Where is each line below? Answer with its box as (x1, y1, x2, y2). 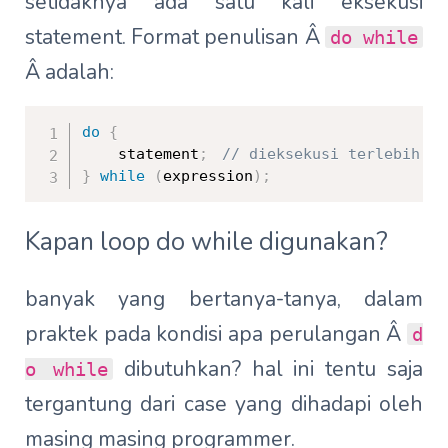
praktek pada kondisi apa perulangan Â (25, 319, 407, 348)
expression (163, 166, 253, 185)
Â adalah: (25, 57, 114, 86)
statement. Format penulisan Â (25, 22, 325, 51)
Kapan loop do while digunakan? (25, 224, 388, 259)
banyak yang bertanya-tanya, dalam (25, 284, 423, 313)
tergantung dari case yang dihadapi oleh (25, 389, 423, 418)
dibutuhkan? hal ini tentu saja (112, 354, 424, 383)
